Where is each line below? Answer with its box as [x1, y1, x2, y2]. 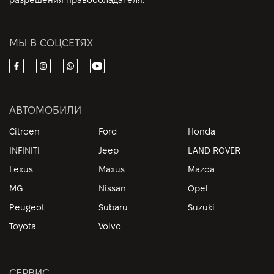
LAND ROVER [188, 145, 240, 155]
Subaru [98, 202, 128, 212]
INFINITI [9, 145, 40, 155]
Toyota [9, 221, 36, 231]
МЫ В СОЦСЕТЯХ [9, 37, 93, 48]
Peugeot [9, 202, 45, 212]
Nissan [98, 183, 126, 193]
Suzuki [188, 202, 215, 212]
